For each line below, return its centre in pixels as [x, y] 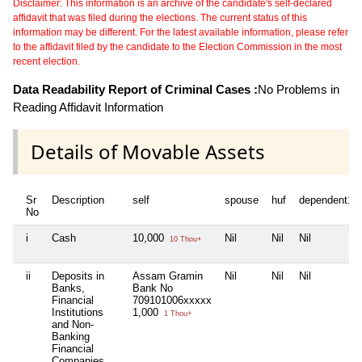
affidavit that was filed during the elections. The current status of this [160, 17]
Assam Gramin [168, 276]
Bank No [153, 288]
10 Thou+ [184, 240]
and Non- [73, 325]
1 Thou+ [177, 314]
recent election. [46, 61]
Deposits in [78, 276]
